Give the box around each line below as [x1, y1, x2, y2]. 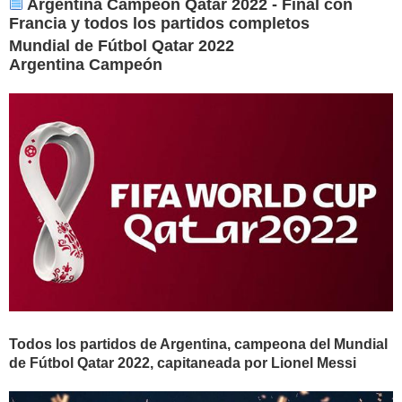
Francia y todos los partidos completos [9, 14, 310, 33]
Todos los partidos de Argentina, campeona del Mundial [9, 336, 388, 353]
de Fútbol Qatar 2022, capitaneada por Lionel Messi [9, 355, 356, 371]
